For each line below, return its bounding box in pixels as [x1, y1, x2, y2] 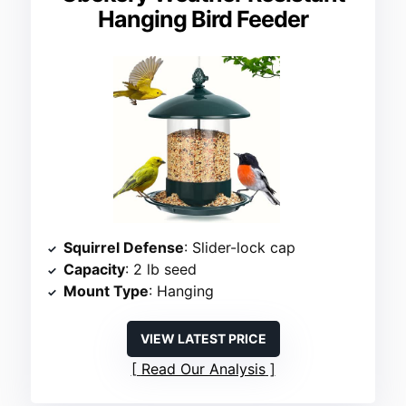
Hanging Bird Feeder [98, 5, 308, 34]
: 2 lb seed [125, 259, 198, 278]
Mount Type [63, 281, 150, 300]
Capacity [63, 259, 126, 278]
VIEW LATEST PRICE [140, 330, 266, 346]
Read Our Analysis [140, 359, 266, 378]
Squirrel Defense [63, 237, 185, 256]
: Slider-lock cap [184, 237, 296, 256]
